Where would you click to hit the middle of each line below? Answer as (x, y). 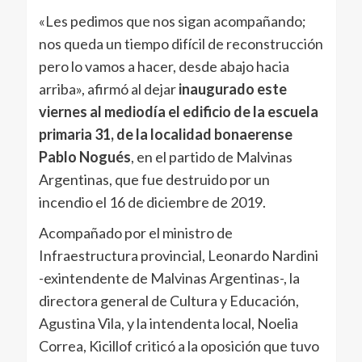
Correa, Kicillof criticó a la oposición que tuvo (179, 346)
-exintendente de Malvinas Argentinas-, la (169, 278)
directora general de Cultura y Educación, (168, 301)
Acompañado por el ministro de (135, 233)
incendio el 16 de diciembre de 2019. (152, 202)
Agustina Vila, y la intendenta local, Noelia (168, 324)
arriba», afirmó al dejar (108, 89)
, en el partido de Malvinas (211, 157)
